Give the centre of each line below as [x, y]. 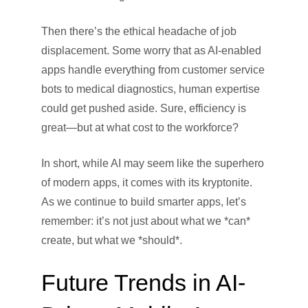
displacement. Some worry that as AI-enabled [151, 51]
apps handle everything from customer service [153, 70]
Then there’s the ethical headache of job [139, 32]
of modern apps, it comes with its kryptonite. [147, 183]
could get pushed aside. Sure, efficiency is [144, 109]
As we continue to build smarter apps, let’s [144, 202]
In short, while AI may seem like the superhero [153, 164]
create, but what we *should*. [112, 241]
